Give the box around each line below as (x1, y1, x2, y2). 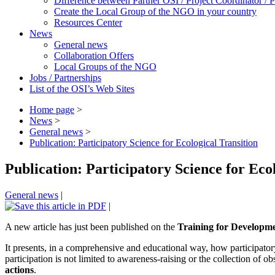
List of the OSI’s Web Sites (29, 83, 134, 94)
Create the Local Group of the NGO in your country (54, 6, 257, 17)
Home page (29, 104, 74, 115)
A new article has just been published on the (5, 221, 177, 232)
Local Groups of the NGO (54, 61, 157, 72)
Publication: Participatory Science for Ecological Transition (29, 137, 258, 148)
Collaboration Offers (54, 50, 134, 61)
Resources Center (54, 17, 122, 28)
